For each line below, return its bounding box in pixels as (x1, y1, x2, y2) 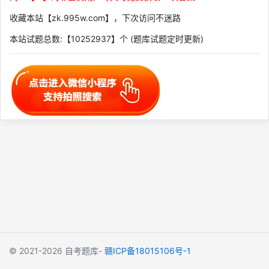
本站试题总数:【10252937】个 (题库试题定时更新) (10, 33, 204, 44)
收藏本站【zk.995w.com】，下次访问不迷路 (10, 12, 181, 23)
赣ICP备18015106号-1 (104, 246, 191, 256)
